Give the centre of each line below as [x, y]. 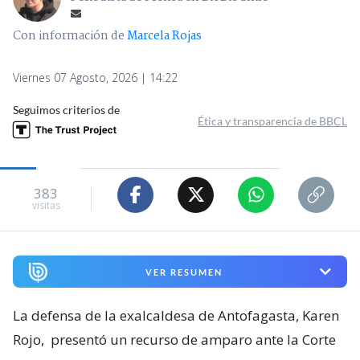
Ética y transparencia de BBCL [272, 121]
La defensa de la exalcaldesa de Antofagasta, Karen [176, 316]
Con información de [69, 36]
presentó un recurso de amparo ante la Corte [193, 340]
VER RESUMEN [184, 272]
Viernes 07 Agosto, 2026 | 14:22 [95, 77]
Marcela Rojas [164, 36]
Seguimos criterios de [66, 109]
